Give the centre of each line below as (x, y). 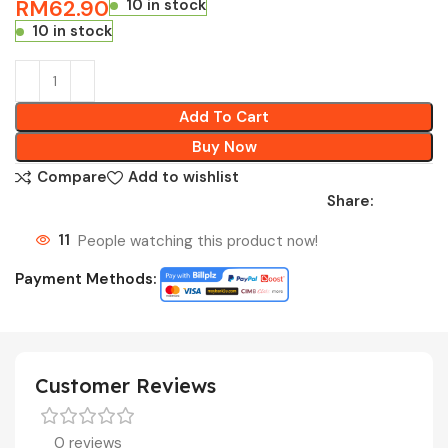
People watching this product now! (198, 240)
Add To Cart (224, 116)
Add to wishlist (183, 177)
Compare (71, 177)
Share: (350, 200)
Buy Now (224, 146)
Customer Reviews (125, 385)
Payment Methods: (86, 278)
